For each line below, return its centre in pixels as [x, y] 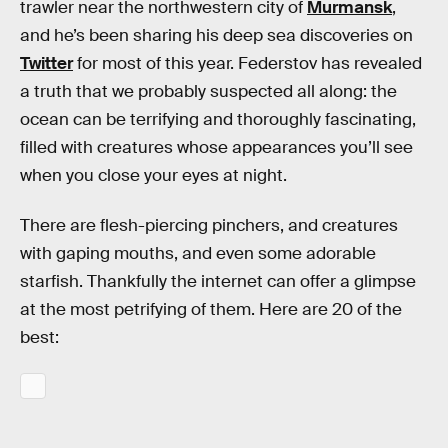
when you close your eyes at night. [153, 175]
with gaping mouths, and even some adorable [198, 253]
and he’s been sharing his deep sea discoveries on [216, 35]
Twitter [46, 63]
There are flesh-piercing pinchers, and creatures [209, 225]
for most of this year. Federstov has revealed [247, 63]
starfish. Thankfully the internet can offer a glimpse [218, 281]
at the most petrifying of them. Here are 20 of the [211, 309]
